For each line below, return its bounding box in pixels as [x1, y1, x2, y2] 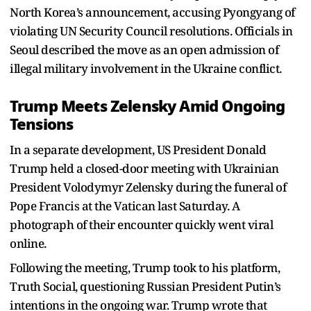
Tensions [10, 112, 74, 136]
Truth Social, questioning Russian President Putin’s [10, 278, 281, 294]
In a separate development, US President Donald [10, 141, 266, 158]
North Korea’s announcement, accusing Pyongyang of [10, 3, 295, 20]
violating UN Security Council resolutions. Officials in [10, 22, 293, 39]
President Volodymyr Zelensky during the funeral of [10, 178, 286, 195]
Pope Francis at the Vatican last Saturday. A [10, 197, 239, 214]
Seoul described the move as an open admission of [10, 41, 278, 58]
